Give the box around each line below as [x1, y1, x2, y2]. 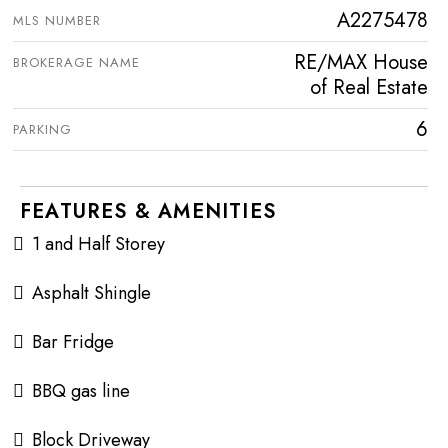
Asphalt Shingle [32, 279, 151, 306]
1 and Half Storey [32, 230, 165, 257]
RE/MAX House [294, 47, 428, 77]
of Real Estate [310, 72, 428, 102]
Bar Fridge [32, 328, 114, 355]
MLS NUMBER [13, 10, 101, 30]
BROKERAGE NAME [13, 52, 140, 72]
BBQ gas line [32, 377, 130, 404]
